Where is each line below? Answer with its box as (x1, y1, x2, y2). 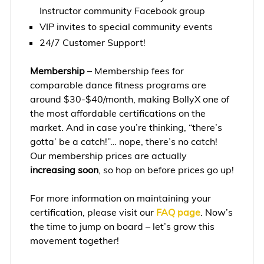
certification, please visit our (29, 206, 156, 218)
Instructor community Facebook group (39, 4, 205, 16)
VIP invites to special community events (39, 20, 213, 32)
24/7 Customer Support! (39, 36, 146, 48)
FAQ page (156, 206, 200, 218)
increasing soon (29, 163, 98, 176)
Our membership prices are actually (29, 149, 187, 161)
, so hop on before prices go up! (98, 163, 234, 176)
